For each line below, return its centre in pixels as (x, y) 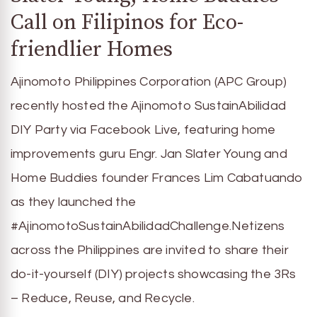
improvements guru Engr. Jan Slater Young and (149, 154)
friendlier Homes (92, 50)
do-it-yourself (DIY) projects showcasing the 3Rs (154, 274)
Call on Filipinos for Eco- (127, 23)
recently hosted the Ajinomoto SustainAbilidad (149, 106)
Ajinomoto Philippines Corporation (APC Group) (149, 82)
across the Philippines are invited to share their (150, 250)
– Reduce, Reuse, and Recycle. (103, 298)
